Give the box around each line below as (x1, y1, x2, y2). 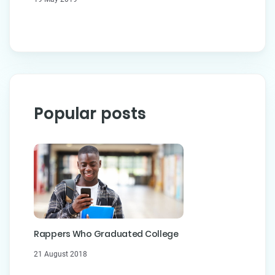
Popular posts (34, 103, 146, 124)
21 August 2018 (34, 249, 87, 258)
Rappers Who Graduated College (34, 227, 179, 240)
